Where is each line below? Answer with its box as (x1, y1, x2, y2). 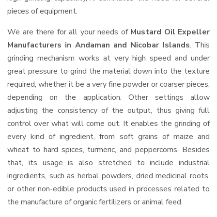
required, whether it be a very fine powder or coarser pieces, (7, 79, 210, 90)
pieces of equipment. (7, 6, 77, 16)
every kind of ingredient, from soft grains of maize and (7, 131, 210, 142)
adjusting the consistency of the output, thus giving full (7, 105, 210, 116)
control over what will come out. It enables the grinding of (7, 118, 210, 129)
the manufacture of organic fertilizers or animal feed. (7, 197, 183, 207)
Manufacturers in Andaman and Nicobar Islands (7, 40, 190, 50)
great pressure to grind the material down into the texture (7, 66, 210, 77)
